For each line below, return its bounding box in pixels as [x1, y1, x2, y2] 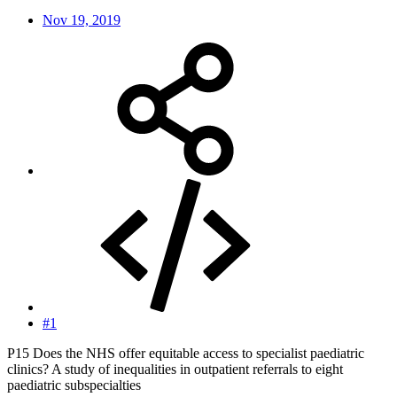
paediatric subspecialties [7, 377, 141, 393]
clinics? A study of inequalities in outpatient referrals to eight [7, 361, 343, 377]
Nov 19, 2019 [43, 12, 121, 27]
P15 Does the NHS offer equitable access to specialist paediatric [7, 345, 364, 361]
